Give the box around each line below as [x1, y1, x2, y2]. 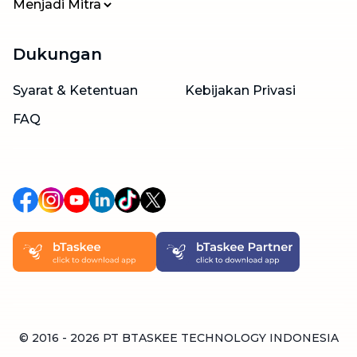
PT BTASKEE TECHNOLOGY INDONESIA [102, 331, 339, 346]
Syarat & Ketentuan [13, 83, 138, 99]
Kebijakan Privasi [185, 83, 296, 99]
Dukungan [13, 45, 102, 65]
